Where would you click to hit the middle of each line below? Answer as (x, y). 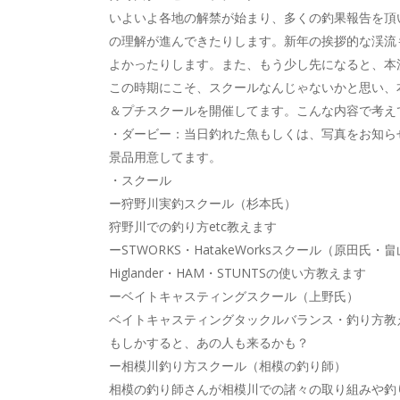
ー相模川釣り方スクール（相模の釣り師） (228, 366)
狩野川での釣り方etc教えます (193, 226)
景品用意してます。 (165, 157)
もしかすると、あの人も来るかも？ (209, 342)
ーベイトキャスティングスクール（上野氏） (234, 296)
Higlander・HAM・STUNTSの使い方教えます (237, 273)
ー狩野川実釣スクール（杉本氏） (203, 203)
